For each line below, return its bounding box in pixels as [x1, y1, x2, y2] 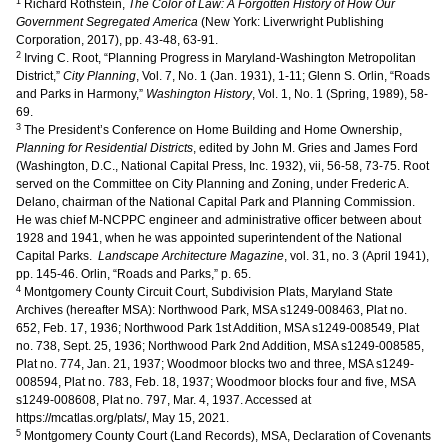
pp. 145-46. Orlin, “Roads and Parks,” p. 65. [16, 267, 251, 281]
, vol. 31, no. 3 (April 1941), [284, 249, 429, 263]
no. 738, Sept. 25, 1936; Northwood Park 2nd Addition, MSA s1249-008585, [16, 339, 424, 353]
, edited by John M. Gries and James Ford [193, 141, 418, 155]
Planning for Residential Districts [16, 141, 193, 155]
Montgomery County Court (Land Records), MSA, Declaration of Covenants [21, 429, 431, 443]
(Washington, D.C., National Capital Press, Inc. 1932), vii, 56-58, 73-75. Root [16, 159, 429, 173]
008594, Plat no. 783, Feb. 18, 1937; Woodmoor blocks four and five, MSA [16, 375, 415, 389]
